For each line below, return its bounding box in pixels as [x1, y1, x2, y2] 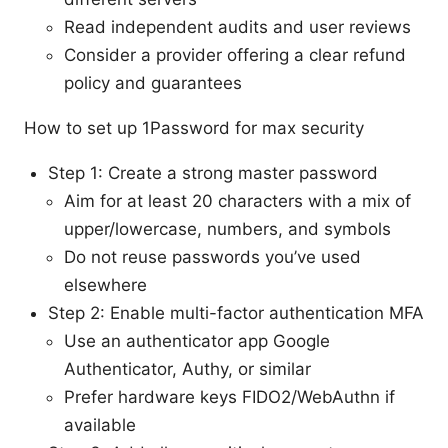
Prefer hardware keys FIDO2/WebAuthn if [64, 386, 395, 407]
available [64, 414, 136, 435]
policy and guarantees [64, 72, 242, 93]
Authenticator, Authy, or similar [64, 358, 311, 379]
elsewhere [64, 274, 147, 295]
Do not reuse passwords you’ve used [64, 246, 361, 267]
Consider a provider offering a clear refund [64, 44, 406, 65]
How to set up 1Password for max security [24, 117, 364, 138]
